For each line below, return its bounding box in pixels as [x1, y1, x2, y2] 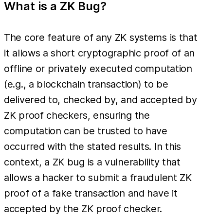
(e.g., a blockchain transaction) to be [4, 78, 168, 90]
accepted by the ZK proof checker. [4, 202, 163, 215]
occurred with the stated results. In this [4, 140, 181, 152]
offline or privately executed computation [4, 62, 192, 74]
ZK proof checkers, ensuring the [4, 109, 150, 121]
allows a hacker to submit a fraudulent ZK [4, 171, 192, 183]
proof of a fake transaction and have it [4, 187, 178, 199]
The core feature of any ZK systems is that [4, 31, 198, 43]
